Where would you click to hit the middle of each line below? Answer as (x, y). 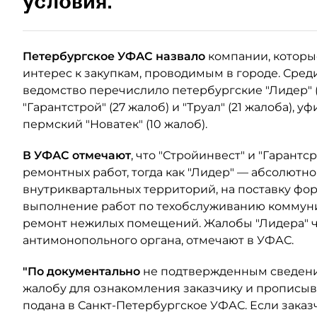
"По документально (83, 271)
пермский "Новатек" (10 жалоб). (118, 124)
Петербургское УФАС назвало (114, 56)
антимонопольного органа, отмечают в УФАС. (158, 240)
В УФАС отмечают (77, 155)
